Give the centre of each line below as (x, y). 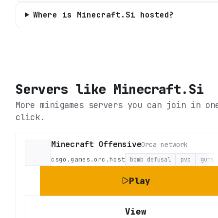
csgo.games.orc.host (88, 159)
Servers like (65, 89)
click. (30, 117)
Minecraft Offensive (96, 144)
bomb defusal (150, 160)
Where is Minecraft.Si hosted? (103, 15)
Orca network (165, 145)
